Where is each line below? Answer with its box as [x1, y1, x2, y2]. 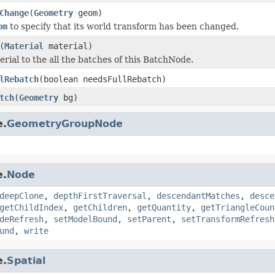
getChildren [73, 202, 127, 212]
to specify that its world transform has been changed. [7, 21, 239, 31]
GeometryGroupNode [7, 117, 123, 130]
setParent [127, 214, 171, 224]
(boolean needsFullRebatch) [39, 74, 166, 84]
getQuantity [137, 202, 191, 212]
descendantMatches [157, 190, 240, 201]
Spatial [7, 254, 45, 266]
